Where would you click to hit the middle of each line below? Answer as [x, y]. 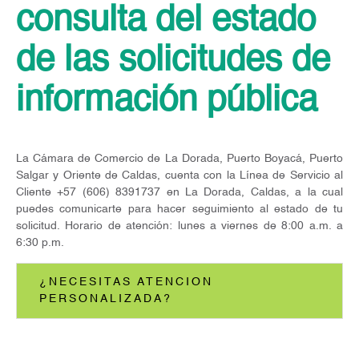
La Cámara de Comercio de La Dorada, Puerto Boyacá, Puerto [179, 158]
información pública [167, 101]
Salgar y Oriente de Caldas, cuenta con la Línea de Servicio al [179, 175]
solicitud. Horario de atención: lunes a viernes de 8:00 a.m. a [179, 226]
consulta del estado [166, 21]
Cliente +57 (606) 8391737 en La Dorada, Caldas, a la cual [179, 192]
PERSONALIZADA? [106, 298]
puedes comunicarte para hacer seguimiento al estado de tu [179, 209]
